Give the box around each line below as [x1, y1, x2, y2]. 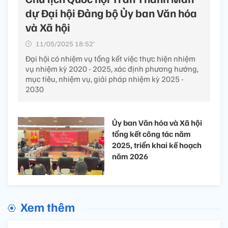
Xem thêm [20, 198, 75, 214]
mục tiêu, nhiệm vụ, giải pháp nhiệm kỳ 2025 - [25, 74, 184, 84]
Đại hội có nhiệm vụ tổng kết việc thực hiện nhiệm [25, 53, 195, 64]
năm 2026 [112, 151, 148, 162]
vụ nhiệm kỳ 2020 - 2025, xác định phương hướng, [25, 64, 198, 74]
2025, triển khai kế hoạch [112, 140, 202, 151]
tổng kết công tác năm [112, 129, 191, 139]
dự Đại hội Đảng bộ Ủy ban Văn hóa [25, 6, 197, 20]
